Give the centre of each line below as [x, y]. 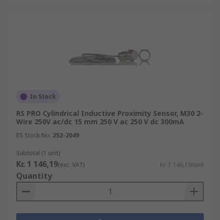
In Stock [43, 96]
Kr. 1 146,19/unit [182, 165]
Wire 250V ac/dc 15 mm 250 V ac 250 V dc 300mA [100, 122]
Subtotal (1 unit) [38, 153]
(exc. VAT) [71, 165]
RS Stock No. [34, 135]
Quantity [34, 176]
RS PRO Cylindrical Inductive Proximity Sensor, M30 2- [110, 113]
